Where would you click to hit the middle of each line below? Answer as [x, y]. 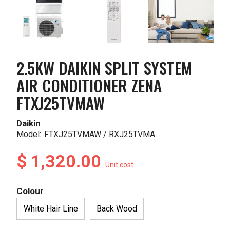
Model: [29, 135]
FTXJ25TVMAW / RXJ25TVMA [100, 135]
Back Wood [117, 208]
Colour [30, 191]
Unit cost [120, 165]
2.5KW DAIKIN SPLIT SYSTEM [104, 68]
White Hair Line [51, 208]
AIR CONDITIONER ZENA [89, 85]
